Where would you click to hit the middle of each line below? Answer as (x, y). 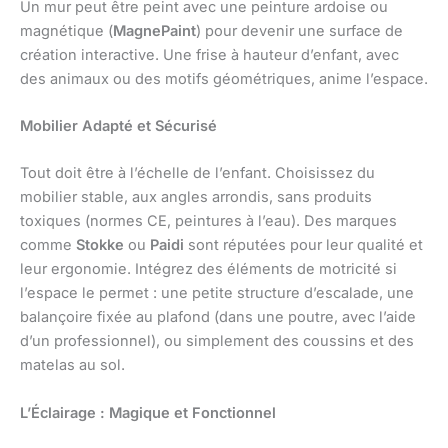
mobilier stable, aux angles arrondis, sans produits (196, 197)
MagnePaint (154, 30)
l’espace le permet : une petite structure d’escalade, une (217, 293)
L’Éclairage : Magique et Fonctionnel (148, 412)
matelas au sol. (72, 365)
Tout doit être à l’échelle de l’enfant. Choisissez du (197, 173)
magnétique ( (66, 30)
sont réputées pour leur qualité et (303, 245)
